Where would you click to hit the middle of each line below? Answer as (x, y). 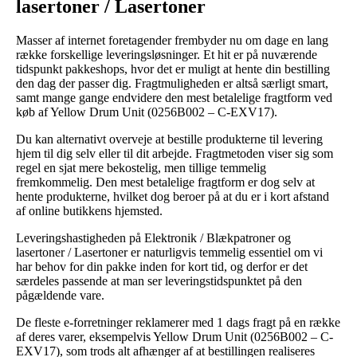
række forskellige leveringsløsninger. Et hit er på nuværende (167, 54)
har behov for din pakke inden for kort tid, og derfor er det (162, 266)
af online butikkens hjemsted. (89, 210)
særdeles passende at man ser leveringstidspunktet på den (159, 280)
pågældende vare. (60, 295)
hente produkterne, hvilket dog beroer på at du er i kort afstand (173, 196)
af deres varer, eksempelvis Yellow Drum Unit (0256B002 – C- (175, 336)
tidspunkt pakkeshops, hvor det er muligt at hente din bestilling (173, 69)
